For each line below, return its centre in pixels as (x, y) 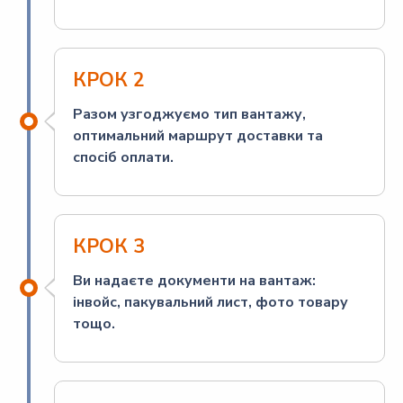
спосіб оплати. (123, 157)
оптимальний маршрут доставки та (198, 135)
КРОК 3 (109, 246)
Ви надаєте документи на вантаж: (194, 280)
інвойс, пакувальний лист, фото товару (210, 302)
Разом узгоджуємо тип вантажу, (189, 114)
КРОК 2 (109, 80)
